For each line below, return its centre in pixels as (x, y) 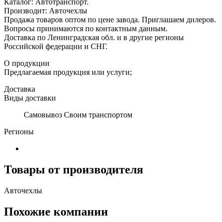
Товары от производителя (74, 169)
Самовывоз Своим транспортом (78, 114)
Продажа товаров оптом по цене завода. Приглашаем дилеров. (110, 19)
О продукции (27, 63)
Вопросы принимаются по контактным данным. (86, 28)
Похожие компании (56, 211)
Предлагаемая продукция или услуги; (68, 72)
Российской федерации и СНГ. (56, 46)
